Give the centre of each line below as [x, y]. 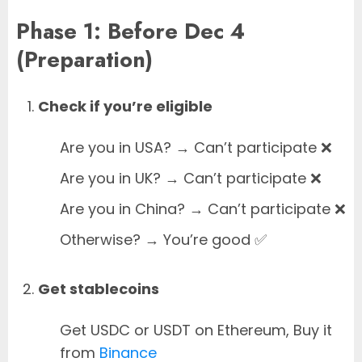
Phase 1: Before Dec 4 [130, 31]
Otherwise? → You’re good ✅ [163, 240]
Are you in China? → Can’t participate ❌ [203, 209]
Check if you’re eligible [125, 107]
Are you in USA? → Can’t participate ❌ [196, 148]
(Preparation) [84, 59]
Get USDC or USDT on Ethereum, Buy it [196, 330]
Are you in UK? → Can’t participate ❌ [191, 179]
